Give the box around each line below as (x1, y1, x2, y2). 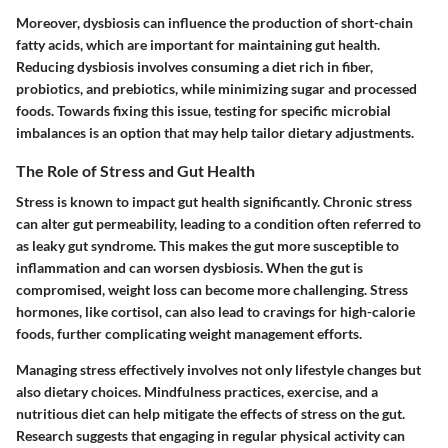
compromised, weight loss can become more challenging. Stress (16, 281, 408, 299)
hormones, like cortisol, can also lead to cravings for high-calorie (16, 303, 415, 321)
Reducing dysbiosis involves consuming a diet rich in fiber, (16, 58, 373, 76)
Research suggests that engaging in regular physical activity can (16, 427, 405, 445)
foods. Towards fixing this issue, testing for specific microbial (16, 102, 391, 120)
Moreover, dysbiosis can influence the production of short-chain (16, 14, 413, 32)
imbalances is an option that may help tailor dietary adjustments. (16, 124, 414, 142)
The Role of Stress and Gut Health (16, 161, 255, 181)
